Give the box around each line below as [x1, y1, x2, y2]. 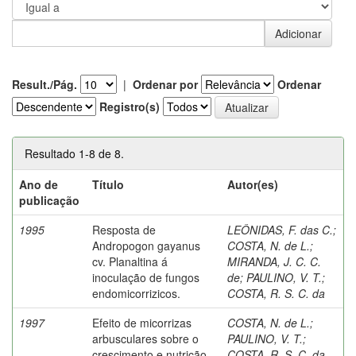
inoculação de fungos [92, 269, 199, 285]
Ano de [19, 176, 58, 192]
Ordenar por [133, 75, 198, 92]
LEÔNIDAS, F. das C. [227, 221, 333, 238]
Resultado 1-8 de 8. [25, 145, 124, 161]
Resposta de [92, 221, 156, 238]
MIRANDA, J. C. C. [227, 253, 321, 269]
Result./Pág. [12, 75, 77, 92]
